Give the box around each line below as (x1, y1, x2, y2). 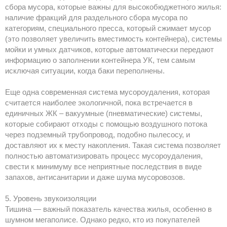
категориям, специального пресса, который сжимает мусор (5, 24, 211, 33)
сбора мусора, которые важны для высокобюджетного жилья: (5, 3, 221, 12)
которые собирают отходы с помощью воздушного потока (5, 120, 207, 129)
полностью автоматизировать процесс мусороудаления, (5, 152, 203, 161)
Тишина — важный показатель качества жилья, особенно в (5, 205, 212, 214)
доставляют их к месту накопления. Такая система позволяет (5, 141, 221, 150)
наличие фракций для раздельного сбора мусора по (5, 13, 187, 22)
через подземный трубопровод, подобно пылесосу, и (5, 130, 190, 139)
